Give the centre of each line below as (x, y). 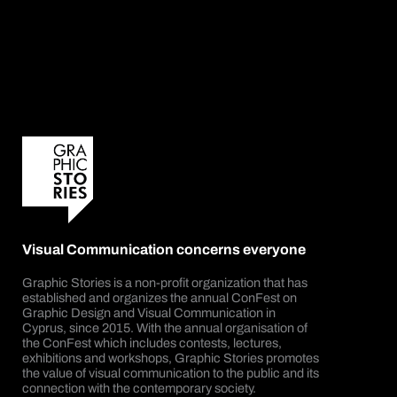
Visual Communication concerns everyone (164, 250)
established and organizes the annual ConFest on (160, 298)
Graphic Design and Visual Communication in (149, 313)
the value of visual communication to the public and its (171, 374)
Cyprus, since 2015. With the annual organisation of (165, 328)
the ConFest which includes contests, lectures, (152, 343)
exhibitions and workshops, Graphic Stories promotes (171, 358)
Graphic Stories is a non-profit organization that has (165, 283)
